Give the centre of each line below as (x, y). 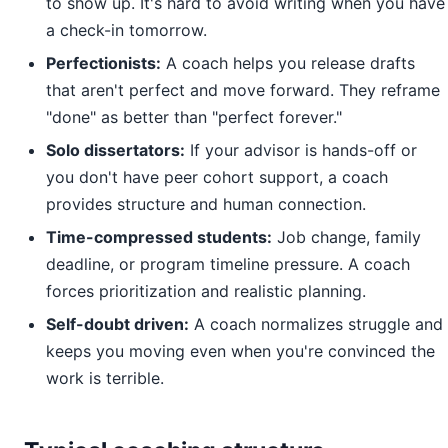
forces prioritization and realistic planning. (206, 291)
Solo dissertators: (115, 150)
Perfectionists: (103, 63)
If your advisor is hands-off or (301, 150)
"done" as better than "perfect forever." (194, 117)
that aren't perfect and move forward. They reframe (243, 90)
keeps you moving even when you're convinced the (240, 351)
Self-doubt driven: (117, 324)
